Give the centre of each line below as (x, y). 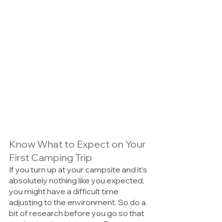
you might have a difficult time (64, 191)
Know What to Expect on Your (78, 144)
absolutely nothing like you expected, (77, 180)
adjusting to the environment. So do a (78, 202)
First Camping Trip (51, 157)
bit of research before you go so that (77, 213)
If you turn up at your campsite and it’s (79, 169)
